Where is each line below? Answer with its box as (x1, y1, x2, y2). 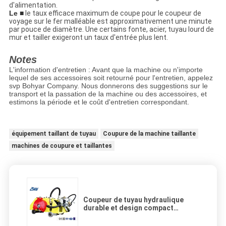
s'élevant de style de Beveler (83, 212, 179, 220)
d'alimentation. (9, 1, 58, 10)
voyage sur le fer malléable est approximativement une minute (9, 17, 212, 26)
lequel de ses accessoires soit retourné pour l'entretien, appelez (9, 74, 213, 82)
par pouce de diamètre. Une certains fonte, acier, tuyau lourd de (9, 25, 214, 34)
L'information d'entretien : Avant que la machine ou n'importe (9, 66, 203, 74)
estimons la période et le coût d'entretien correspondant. (9, 98, 189, 106)
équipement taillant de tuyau (11, 130, 96, 138)
